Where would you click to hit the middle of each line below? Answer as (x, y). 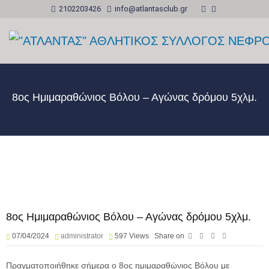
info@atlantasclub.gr (151, 8)
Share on (169, 236)
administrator (82, 236)
